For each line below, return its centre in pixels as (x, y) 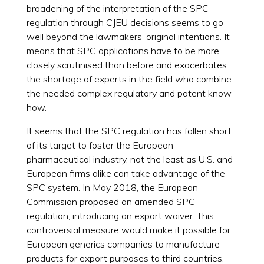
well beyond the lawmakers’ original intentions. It (128, 36)
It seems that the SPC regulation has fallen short (129, 131)
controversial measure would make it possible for (128, 230)
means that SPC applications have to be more (123, 50)
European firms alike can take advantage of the (126, 173)
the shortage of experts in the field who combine (129, 79)
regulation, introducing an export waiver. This (120, 215)
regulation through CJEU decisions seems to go (125, 22)
